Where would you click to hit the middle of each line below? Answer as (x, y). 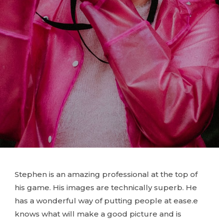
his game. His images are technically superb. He (106, 187)
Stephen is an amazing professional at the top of (106, 174)
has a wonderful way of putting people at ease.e (106, 200)
